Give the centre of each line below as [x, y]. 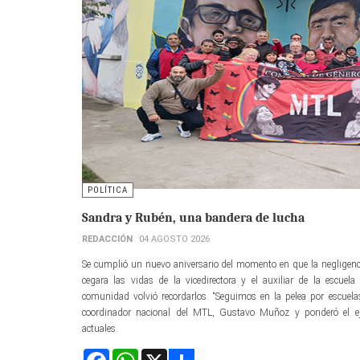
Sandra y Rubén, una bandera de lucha [193, 217]
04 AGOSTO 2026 [174, 239]
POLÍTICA [108, 190]
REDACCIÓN [107, 239]
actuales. [100, 328]
